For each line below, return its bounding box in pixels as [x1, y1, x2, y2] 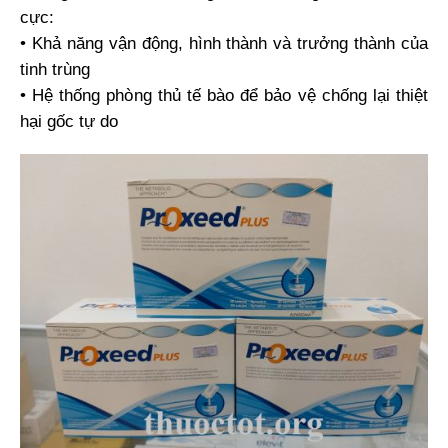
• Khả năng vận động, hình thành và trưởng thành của [20, 34, 428, 54]
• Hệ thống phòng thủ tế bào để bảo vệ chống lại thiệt [20, 86, 428, 106]
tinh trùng [20, 60, 95, 80]
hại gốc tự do [20, 112, 123, 132]
